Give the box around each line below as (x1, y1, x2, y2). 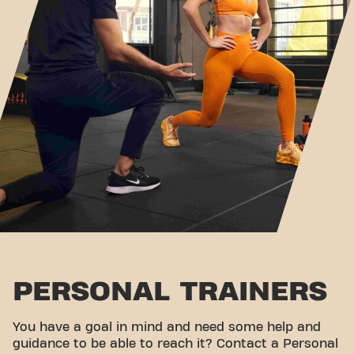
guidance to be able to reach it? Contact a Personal (13, 337, 338, 350)
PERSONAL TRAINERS (13, 275, 327, 307)
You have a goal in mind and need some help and (13, 320, 321, 333)
